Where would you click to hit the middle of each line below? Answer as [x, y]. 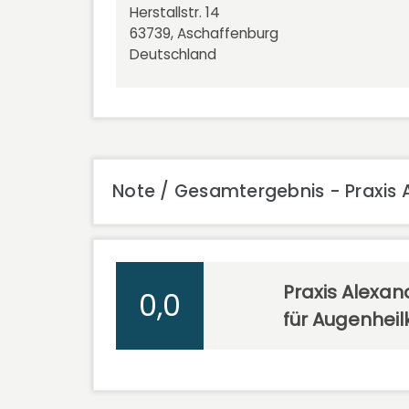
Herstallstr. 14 [175, 12]
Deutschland [173, 54]
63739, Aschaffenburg [204, 33]
